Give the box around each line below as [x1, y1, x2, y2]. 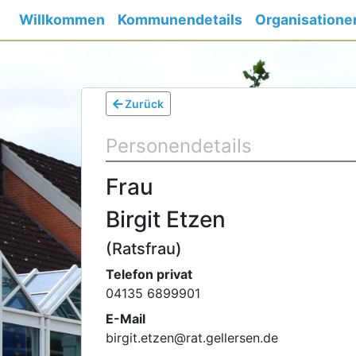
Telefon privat [106, 266, 192, 282]
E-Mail [106, 311, 145, 327]
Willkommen [19, 11, 105, 28]
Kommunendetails [118, 11, 242, 28]
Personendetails [106, 134, 252, 157]
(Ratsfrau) [106, 239, 182, 258]
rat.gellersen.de [186, 330, 278, 346]
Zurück [122, 97, 164, 110]
